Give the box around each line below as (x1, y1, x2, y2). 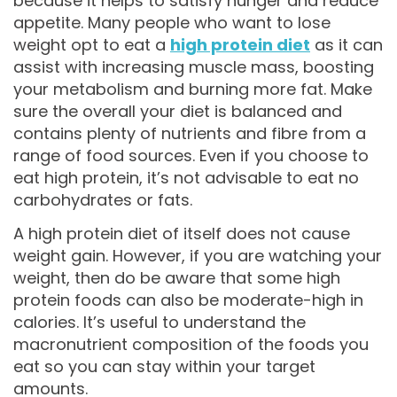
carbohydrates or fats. (13, 189, 192, 212)
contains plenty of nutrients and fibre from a (13, 122, 366, 145)
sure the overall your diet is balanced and (13, 100, 342, 123)
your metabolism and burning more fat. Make (13, 78, 372, 101)
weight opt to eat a (13, 34, 170, 57)
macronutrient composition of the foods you (13, 332, 369, 355)
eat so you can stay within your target (13, 354, 315, 378)
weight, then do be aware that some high (13, 266, 340, 289)
